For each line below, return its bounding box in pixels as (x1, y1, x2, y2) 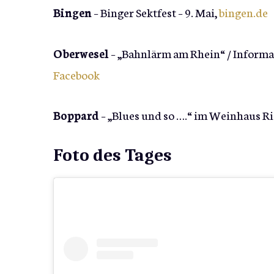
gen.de (235, 4, 268, 21)
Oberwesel (53, 44, 109, 61)
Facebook (53, 65, 100, 83)
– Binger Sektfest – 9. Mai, (92, 4, 219, 21)
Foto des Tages (53, 144, 172, 165)
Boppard (53, 106, 99, 124)
